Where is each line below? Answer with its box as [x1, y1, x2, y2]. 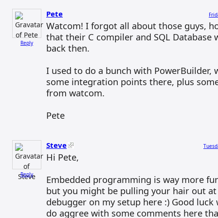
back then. [46, 42, 90, 54]
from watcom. [46, 87, 105, 99]
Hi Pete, [46, 151, 79, 163]
